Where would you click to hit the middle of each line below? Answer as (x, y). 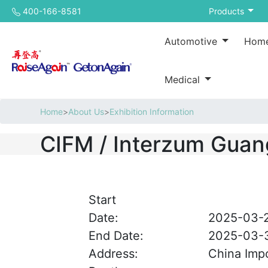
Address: (113, 254)
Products (227, 11)
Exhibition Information (152, 112)
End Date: (116, 236)
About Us (86, 112)
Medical (184, 80)
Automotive (193, 41)
